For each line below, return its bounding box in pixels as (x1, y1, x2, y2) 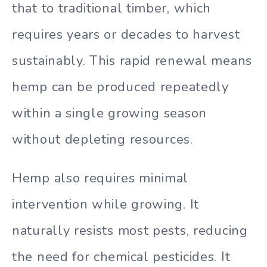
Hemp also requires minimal (12, 169, 189, 187)
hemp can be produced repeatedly (12, 78, 229, 97)
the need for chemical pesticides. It (12, 247, 231, 266)
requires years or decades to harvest (12, 26, 240, 44)
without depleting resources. (12, 131, 193, 149)
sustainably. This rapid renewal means (12, 52, 252, 70)
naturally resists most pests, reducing (12, 221, 248, 240)
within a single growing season (12, 104, 207, 123)
